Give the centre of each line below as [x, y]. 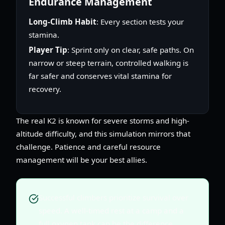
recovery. [45, 89]
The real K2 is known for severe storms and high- [103, 120]
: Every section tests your [140, 21]
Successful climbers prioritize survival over [114, 197]
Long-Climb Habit [63, 21]
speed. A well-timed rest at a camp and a [111, 210]
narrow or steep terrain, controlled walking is [108, 63]
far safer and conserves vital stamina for [100, 76]
